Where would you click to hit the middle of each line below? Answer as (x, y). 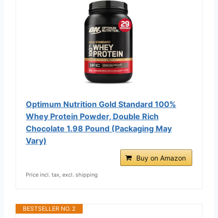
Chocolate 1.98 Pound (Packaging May (99, 128)
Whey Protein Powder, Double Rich (92, 116)
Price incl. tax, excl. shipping (62, 174)
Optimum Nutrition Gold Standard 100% (101, 104)
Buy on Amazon (161, 158)
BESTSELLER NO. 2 (49, 208)
